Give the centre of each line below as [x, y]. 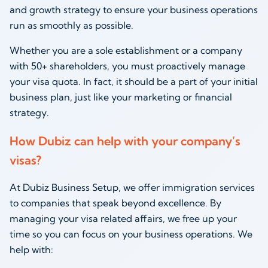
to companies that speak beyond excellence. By [115, 203]
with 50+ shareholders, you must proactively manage [127, 66]
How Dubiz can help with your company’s [125, 141]
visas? [25, 160]
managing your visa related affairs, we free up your [123, 219]
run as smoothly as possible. [71, 25]
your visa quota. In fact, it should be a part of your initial [134, 82]
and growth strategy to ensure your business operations [134, 10]
